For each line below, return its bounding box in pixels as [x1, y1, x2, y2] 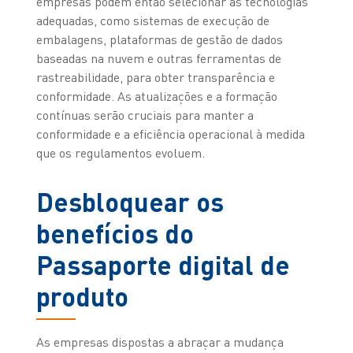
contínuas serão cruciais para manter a [35, 106, 254, 123]
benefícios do [35, 216, 194, 249]
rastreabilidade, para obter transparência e [35, 69, 275, 85]
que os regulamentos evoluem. [35, 144, 205, 161]
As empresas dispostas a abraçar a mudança [35, 333, 284, 350]
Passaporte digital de [35, 247, 290, 281]
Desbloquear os [35, 184, 224, 217]
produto [35, 279, 128, 312]
